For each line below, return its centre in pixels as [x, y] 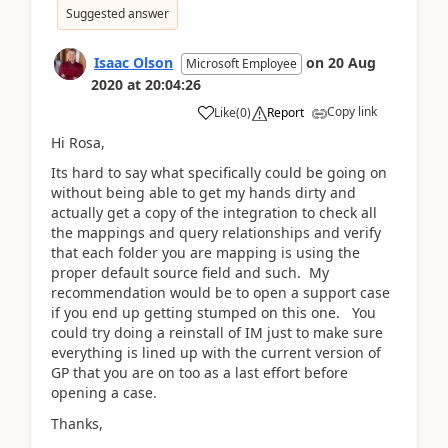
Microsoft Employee [241, 63]
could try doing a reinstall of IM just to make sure [217, 332]
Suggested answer [117, 13]
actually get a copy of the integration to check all [214, 212]
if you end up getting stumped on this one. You [213, 312]
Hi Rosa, [80, 142]
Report [285, 112]
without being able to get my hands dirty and [203, 192]
